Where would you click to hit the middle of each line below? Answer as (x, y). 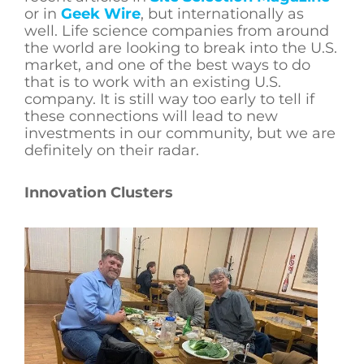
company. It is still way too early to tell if (169, 99)
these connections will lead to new (151, 116)
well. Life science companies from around (177, 30)
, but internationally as (222, 13)
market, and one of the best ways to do (167, 65)
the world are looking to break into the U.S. (181, 48)
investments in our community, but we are (180, 133)
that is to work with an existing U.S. (153, 82)
